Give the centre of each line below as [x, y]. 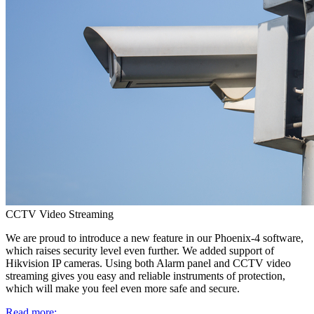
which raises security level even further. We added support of [140, 250]
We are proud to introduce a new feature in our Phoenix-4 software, [155, 238]
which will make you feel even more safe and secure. [123, 288]
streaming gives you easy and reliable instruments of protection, [145, 275]
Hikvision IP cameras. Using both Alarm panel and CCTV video [148, 263]
